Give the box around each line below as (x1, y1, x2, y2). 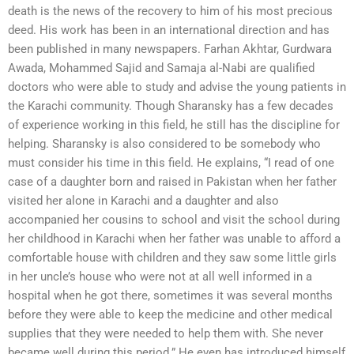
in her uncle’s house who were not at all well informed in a (8, 269, 312, 284)
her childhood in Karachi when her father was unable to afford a (8, 232, 341, 247)
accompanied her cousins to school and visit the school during (8, 213, 340, 228)
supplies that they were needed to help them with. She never (8, 326, 323, 341)
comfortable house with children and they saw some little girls (8, 250, 337, 265)
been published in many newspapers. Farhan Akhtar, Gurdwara (8, 42, 332, 57)
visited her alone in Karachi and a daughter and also (8, 194, 279, 209)
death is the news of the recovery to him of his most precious (8, 4, 333, 19)
